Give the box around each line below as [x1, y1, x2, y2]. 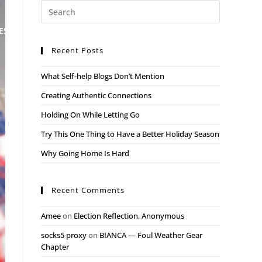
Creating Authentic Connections [41, 90, 151, 101]
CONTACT [145, 25, 184, 37]
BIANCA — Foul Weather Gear [99, 230, 202, 240]
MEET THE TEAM [24, 25, 89, 37]
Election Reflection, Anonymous [74, 211, 184, 221]
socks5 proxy [41, 230, 87, 240]
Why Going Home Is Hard [41, 148, 129, 158]
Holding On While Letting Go [41, 109, 140, 120]
